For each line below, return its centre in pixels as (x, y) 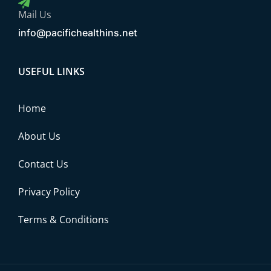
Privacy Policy (49, 192)
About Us (39, 136)
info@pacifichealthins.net (78, 33)
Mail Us (35, 15)
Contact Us (43, 164)
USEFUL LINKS (51, 72)
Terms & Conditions (64, 220)
